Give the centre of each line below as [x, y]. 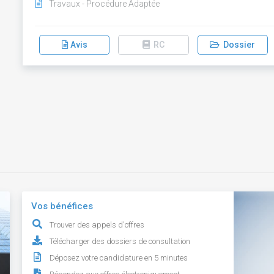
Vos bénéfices [62, 206]
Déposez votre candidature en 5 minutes [119, 258]
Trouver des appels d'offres [97, 225]
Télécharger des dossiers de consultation [120, 241]
